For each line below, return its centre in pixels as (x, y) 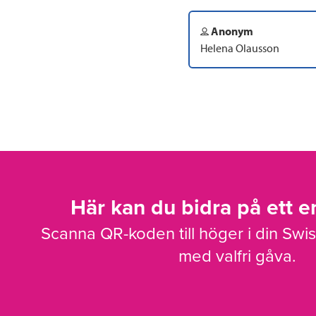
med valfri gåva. (237, 256)
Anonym (231, 31)
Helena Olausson (240, 48)
